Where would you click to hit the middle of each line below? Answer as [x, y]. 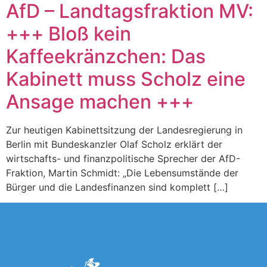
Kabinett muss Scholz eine [126, 79]
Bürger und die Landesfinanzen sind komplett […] [117, 187]
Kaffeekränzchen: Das [106, 56]
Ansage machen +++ [100, 102]
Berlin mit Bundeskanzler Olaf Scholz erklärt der [114, 144]
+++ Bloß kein [69, 34]
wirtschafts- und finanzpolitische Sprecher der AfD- [123, 159]
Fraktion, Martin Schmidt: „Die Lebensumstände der [122, 173]
